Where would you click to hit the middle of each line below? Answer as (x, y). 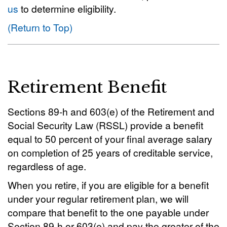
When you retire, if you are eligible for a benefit (108, 185)
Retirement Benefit (87, 87)
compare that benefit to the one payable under (108, 212)
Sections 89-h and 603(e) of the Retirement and (111, 111)
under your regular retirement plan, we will (98, 198)
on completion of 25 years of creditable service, (110, 152)
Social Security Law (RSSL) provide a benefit (105, 125)
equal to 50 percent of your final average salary (110, 139)
